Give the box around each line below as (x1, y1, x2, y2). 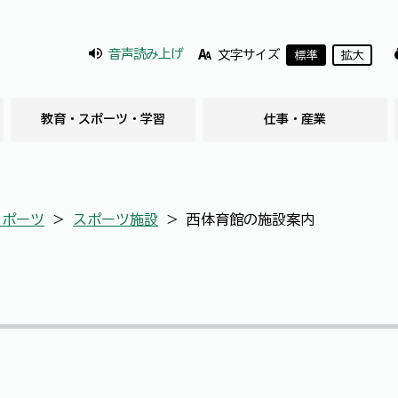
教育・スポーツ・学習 (41, 113, 165, 125)
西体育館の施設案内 (187, 211, 314, 227)
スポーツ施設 (73, 211, 158, 227)
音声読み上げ (108, 47, 183, 60)
